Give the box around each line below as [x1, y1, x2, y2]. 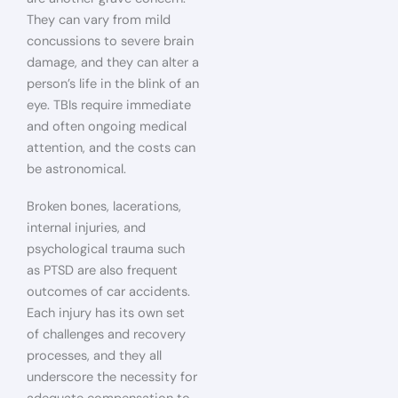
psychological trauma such [27, 240, 185, 258]
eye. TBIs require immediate [27, 97, 191, 115]
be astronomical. [27, 161, 126, 179]
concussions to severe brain [27, 33, 194, 51]
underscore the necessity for [27, 368, 197, 386]
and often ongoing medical [27, 118, 187, 136]
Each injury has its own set [27, 304, 185, 322]
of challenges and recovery [27, 325, 186, 343]
